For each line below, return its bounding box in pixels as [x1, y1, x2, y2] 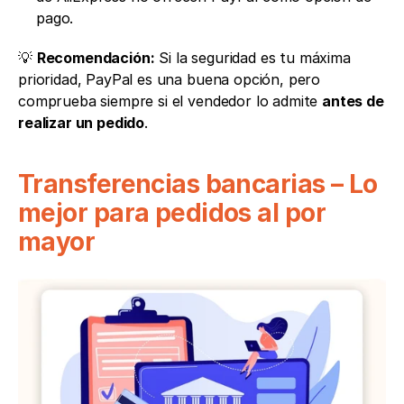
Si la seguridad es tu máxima [154, 48, 351, 67]
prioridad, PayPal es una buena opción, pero [18, 69, 321, 88]
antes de [322, 91, 384, 110]
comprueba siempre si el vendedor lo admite [18, 91, 323, 110]
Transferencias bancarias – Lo [18, 168, 378, 199]
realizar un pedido [18, 113, 145, 132]
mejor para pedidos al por [18, 197, 326, 228]
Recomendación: [36, 48, 155, 67]
